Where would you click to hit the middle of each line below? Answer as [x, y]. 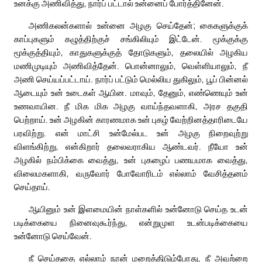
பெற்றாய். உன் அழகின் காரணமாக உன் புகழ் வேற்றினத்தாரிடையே [131, 120]
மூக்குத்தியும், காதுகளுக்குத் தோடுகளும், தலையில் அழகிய [131, 52]
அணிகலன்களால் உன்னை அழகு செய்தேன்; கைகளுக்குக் [138, 25]
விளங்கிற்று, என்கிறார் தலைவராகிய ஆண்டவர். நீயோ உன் [131, 146]
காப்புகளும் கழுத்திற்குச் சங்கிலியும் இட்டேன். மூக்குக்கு [131, 39]
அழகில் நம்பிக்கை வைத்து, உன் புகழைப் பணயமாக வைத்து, [131, 160]
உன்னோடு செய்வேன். [53, 236]
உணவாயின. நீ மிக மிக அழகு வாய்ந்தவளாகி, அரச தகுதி [131, 106]
